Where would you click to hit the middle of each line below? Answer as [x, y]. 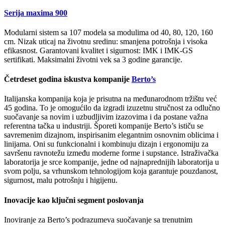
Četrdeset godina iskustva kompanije [68, 79]
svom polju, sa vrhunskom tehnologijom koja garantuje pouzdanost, [111, 171]
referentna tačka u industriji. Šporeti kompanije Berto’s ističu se [104, 126]
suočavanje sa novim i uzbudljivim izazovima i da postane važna [106, 117]
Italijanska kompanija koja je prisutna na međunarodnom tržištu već [110, 99]
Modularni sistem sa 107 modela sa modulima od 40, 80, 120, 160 [108, 32]
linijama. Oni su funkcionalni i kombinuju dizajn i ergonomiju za [106, 144]
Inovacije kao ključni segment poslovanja [74, 200]
